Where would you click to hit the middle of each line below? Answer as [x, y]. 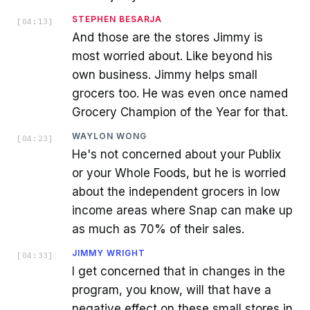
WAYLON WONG [109, 136]
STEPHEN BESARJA [117, 19]
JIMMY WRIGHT [109, 253]
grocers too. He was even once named [180, 93]
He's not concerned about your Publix [176, 154]
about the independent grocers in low [176, 191]
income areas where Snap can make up [182, 210]
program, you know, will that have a [172, 290]
